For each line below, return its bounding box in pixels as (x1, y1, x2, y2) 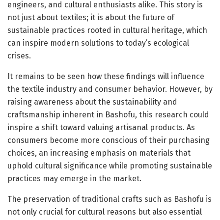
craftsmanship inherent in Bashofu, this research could (7, 110, 209, 119)
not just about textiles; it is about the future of (7, 12, 174, 22)
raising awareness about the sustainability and (7, 97, 177, 107)
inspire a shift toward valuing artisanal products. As (7, 122, 195, 132)
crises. (7, 51, 31, 60)
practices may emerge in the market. (7, 173, 141, 183)
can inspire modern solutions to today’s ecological (7, 38, 189, 48)
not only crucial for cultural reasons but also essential (7, 207, 202, 217)
